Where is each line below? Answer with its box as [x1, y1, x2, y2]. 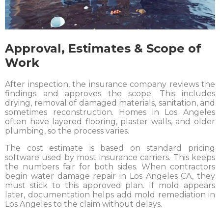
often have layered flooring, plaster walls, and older [5, 117, 215, 127]
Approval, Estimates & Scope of [5, 41, 201, 56]
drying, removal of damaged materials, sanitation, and [5, 98, 215, 108]
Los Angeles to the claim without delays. [5, 199, 162, 209]
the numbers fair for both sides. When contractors [5, 162, 215, 172]
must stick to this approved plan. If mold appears [5, 181, 215, 191]
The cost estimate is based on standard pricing [5, 143, 215, 153]
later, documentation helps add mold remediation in [5, 190, 215, 200]
